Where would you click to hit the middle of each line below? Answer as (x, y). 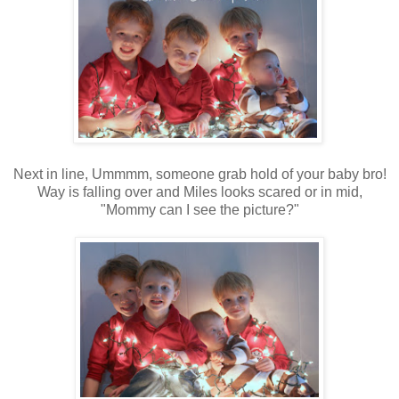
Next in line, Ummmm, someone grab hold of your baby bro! (199, 175)
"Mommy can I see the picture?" (199, 210)
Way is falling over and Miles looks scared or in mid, (199, 192)
